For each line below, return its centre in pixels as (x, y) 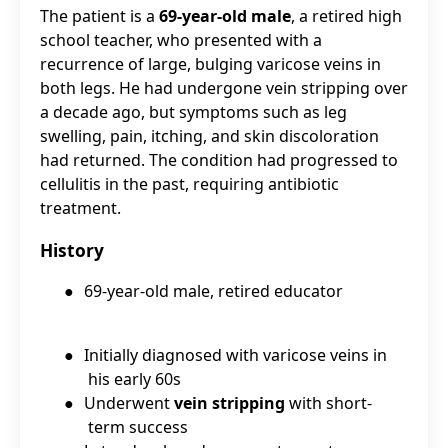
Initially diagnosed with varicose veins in (235, 355)
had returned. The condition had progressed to (219, 160)
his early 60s (134, 379)
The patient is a (99, 16)
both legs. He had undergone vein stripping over (224, 88)
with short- (328, 403)
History (72, 250)
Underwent (129, 403)
